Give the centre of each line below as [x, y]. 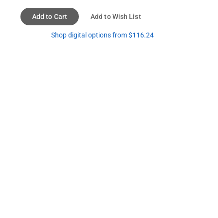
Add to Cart [50, 16]
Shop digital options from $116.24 [102, 35]
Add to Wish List [116, 16]
